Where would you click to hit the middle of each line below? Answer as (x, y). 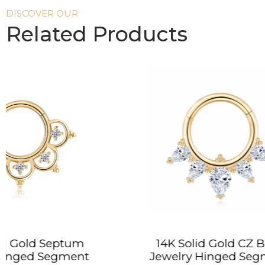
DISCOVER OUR (42, 13)
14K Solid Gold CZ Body (107, 243)
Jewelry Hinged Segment (107, 256)
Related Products (97, 34)
